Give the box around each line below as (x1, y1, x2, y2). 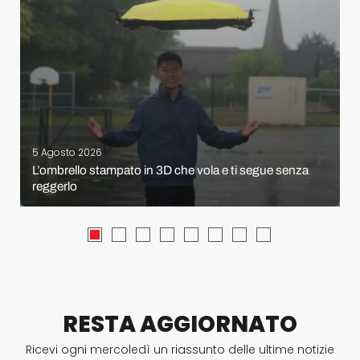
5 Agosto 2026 (32, 146, 102, 160)
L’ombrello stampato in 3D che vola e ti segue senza (32, 163, 309, 178)
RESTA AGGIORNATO (63, 309, 297, 341)
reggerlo (32, 179, 77, 194)
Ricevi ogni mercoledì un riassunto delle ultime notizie (26, 342, 334, 358)
